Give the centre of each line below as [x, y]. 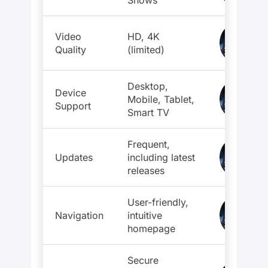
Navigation [79, 216]
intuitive [145, 216]
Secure [143, 261]
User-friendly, [158, 202]
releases [146, 171]
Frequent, [149, 144]
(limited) [146, 50]
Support [73, 106]
